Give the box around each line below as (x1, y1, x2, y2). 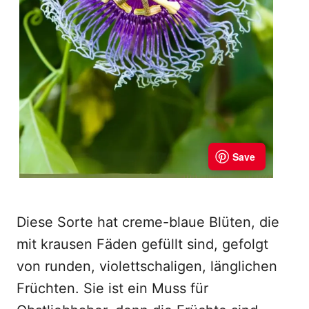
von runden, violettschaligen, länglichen (17, 258, 277, 275)
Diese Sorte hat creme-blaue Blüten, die (17, 214, 279, 230)
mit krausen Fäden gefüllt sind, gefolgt (17, 236, 268, 252)
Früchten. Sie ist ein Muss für (17, 280, 208, 297)
